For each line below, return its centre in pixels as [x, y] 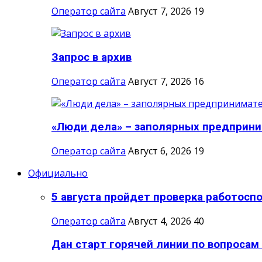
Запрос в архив [92, 58]
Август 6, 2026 [160, 151]
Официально [58, 173]
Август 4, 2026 [160, 221]
